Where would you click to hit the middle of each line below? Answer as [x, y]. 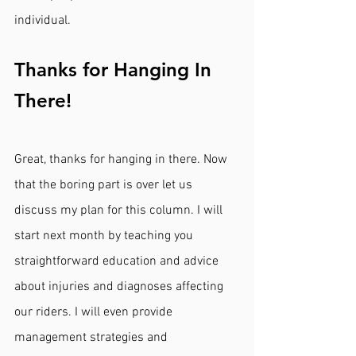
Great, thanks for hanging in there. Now [122, 159]
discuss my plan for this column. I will [120, 210]
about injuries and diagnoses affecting [120, 286]
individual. [44, 20]
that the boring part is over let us [105, 185]
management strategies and [93, 337]
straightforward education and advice [118, 261]
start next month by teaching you [105, 236]
